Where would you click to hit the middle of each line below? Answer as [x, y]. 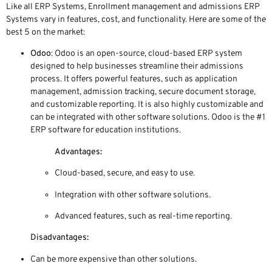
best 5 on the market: [46, 33]
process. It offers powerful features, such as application [134, 80]
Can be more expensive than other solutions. [114, 259]
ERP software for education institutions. [106, 131]
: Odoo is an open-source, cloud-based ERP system [147, 54]
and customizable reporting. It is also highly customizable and [147, 105]
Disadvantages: [59, 238]
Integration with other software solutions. [133, 195]
